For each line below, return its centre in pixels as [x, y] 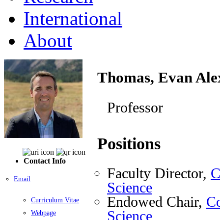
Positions [129, 144]
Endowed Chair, [157, 202]
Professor [135, 108]
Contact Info [45, 161]
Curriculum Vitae [55, 200]
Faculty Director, [159, 173]
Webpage [43, 213]
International [73, 18]
